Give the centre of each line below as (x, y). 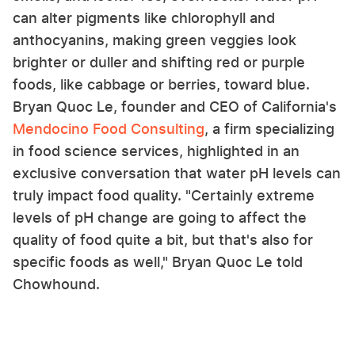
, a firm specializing (269, 128)
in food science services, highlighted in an (156, 151)
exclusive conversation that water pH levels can (177, 173)
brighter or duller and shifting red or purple (159, 62)
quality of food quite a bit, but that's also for (163, 239)
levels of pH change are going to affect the (160, 217)
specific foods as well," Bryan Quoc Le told (158, 261)
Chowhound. (58, 284)
